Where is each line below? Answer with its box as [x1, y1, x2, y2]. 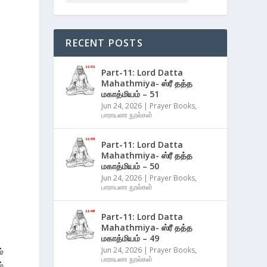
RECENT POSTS [66, 36, 143, 49]
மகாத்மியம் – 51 [101, 88, 160, 100]
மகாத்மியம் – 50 [101, 160, 160, 172]
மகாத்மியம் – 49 [101, 232, 160, 244]
